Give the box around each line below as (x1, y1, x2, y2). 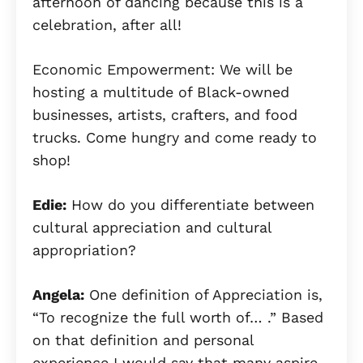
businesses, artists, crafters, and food (32, 105, 297, 123)
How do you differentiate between (66, 195, 314, 213)
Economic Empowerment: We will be (32, 60, 293, 78)
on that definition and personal (32, 331, 254, 348)
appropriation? (32, 241, 136, 258)
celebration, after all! (32, 15, 186, 33)
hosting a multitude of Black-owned (32, 83, 289, 100)
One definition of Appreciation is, (84, 285, 322, 303)
